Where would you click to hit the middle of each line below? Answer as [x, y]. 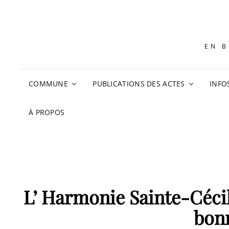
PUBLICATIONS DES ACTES [139, 84]
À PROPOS [47, 112]
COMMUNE [49, 84]
